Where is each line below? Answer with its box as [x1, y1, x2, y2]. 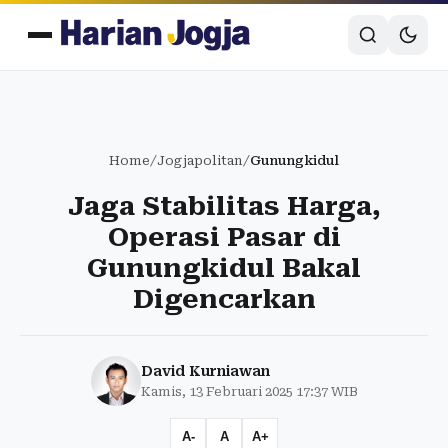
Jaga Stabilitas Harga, [67, 191, 381, 221]
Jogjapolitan [157, 153, 243, 168]
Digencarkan [132, 284, 316, 314]
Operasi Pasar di [107, 222, 341, 252]
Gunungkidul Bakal [87, 253, 361, 283]
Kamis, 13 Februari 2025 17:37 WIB [140, 384, 358, 399]
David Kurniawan [140, 363, 270, 379]
